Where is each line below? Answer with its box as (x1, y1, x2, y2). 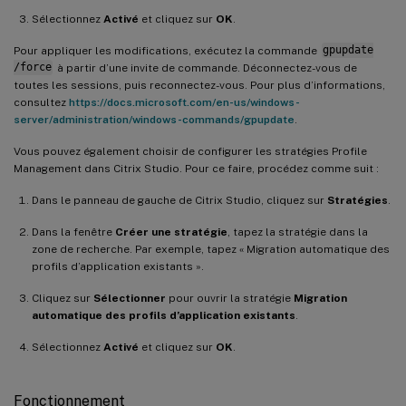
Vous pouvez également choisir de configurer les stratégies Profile (14, 144, 367, 158)
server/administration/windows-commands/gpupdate (14, 112, 295, 126)
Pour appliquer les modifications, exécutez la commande (14, 43, 320, 57)
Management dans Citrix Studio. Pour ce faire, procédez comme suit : (14, 161, 379, 175)
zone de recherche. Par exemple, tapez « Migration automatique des (32, 242, 390, 256)
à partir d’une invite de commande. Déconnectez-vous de (53, 61, 357, 74)
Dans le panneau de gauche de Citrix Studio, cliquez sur (32, 193, 327, 207)
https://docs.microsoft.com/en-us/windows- (69, 95, 300, 109)
